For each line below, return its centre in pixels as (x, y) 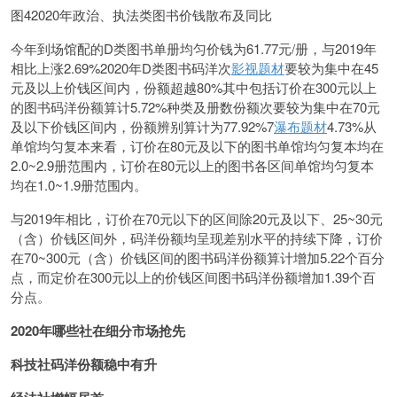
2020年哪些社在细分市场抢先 (98, 331)
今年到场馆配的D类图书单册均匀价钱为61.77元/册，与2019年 (194, 48)
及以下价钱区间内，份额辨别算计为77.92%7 (142, 126)
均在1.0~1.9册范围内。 (79, 185)
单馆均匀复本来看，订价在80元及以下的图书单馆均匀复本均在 (197, 146)
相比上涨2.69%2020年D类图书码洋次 (121, 68)
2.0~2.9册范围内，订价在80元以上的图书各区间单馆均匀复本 (192, 165)
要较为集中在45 (331, 68)
